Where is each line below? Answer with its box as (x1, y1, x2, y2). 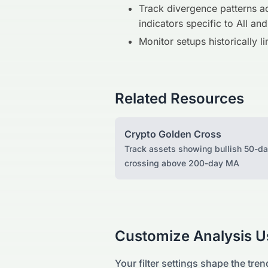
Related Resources (115, 90, 244, 108)
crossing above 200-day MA (124, 158, 239, 169)
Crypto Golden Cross (124, 128, 221, 141)
